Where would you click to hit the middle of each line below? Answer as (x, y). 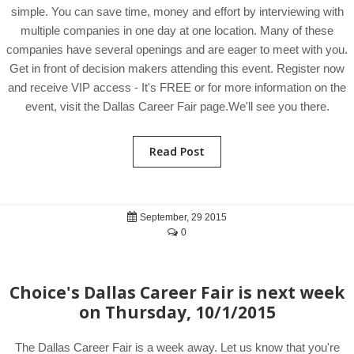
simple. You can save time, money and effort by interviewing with (177, 11)
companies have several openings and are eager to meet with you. (177, 49)
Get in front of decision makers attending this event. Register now (177, 68)
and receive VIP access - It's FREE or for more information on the (177, 87)
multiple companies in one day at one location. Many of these (177, 30)
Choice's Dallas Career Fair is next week (177, 292)
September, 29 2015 (182, 217)
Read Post (177, 151)
